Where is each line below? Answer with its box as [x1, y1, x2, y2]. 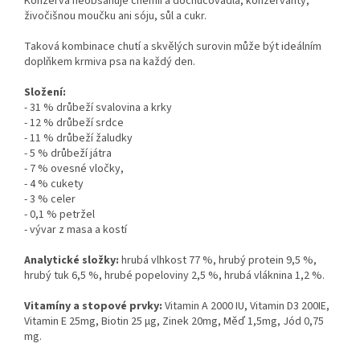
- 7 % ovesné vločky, [24, 161, 124, 178]
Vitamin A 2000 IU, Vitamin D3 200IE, [165, 298, 329, 315]
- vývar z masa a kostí [24, 222, 127, 239]
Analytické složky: [24, 252, 119, 269]
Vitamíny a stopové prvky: [24, 298, 162, 315]
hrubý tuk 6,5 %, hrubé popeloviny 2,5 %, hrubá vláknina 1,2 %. [24, 268, 325, 284]
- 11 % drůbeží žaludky [24, 130, 133, 147]
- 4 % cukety [24, 176, 84, 193]
